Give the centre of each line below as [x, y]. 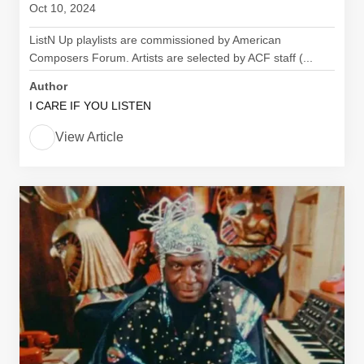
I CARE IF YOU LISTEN [90, 106]
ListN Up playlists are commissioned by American [155, 40]
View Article [89, 137]
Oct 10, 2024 [63, 8]
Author [48, 86]
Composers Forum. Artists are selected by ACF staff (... [171, 58]
